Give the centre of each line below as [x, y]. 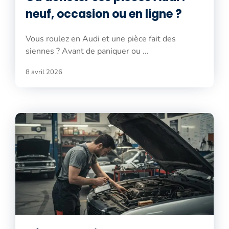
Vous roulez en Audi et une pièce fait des [101, 39]
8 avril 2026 [44, 72]
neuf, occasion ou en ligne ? [104, 14]
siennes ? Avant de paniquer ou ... [87, 51]
